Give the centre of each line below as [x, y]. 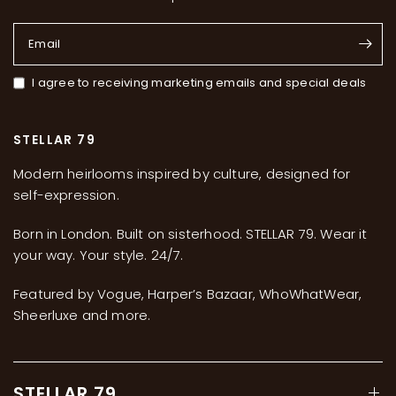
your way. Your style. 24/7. [99, 255]
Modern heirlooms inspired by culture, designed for [182, 173]
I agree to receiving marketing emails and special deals [199, 82]
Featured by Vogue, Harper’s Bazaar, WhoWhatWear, [188, 293]
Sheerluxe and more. [82, 315]
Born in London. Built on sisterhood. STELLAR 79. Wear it [190, 233]
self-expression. [66, 194]
